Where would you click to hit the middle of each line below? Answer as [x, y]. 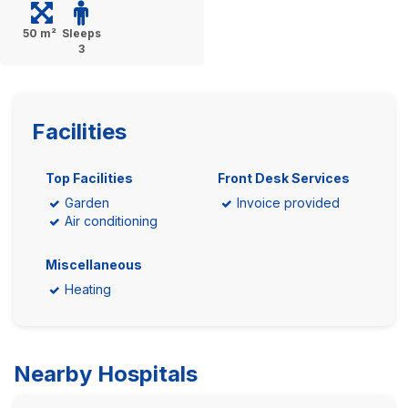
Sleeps [81, 33]
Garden [87, 203]
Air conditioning [111, 221]
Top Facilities [89, 178]
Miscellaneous [94, 265]
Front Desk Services [284, 178]
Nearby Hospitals [106, 374]
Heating [88, 289]
